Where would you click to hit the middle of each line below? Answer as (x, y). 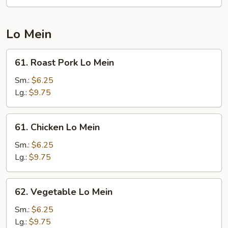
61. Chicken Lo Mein (57, 127)
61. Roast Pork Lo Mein (64, 63)
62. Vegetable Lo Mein (64, 192)
